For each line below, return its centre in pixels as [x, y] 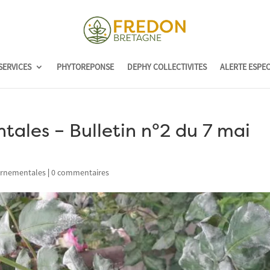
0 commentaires [80, 172]
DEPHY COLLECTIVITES [167, 67]
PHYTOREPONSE [85, 67]
